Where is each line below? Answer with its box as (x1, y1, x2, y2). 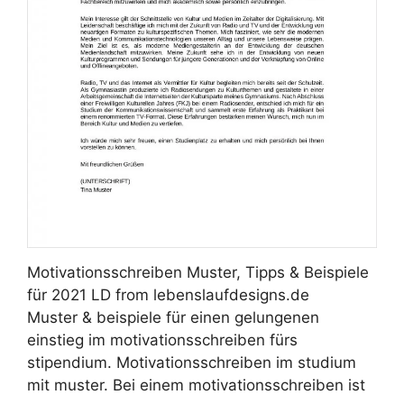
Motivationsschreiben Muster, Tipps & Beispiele (27, 263, 369, 282)
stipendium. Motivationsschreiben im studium (27, 353, 356, 372)
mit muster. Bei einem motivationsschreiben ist (27, 376, 365, 395)
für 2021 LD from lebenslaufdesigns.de (27, 286, 309, 305)
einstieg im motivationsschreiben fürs (27, 331, 298, 350)
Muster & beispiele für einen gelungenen (27, 308, 319, 327)
